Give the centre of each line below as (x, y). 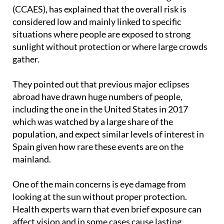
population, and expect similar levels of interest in (108, 152)
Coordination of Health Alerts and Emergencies (104, 15)
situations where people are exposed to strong (101, 52)
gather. (26, 77)
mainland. (32, 177)
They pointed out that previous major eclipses (101, 102)
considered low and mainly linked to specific (97, 40)
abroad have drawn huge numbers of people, (97, 115)
